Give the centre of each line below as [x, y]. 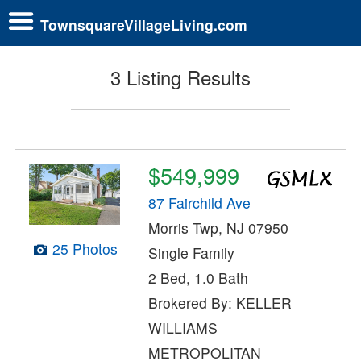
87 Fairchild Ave [200, 203]
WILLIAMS [183, 328]
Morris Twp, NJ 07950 [219, 228]
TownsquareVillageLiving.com [144, 24]
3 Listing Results [180, 77]
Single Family [192, 253]
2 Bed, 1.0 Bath [199, 278]
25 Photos [85, 249]
